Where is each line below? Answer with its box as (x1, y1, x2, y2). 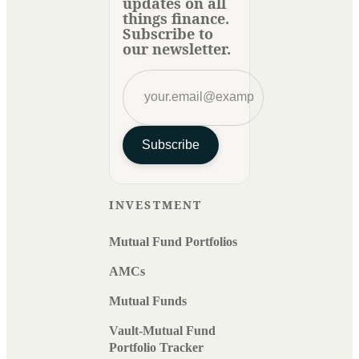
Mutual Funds (109, 293, 187, 308)
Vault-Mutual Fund (109, 323, 216, 337)
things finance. (123, 8, 229, 28)
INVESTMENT (109, 196, 202, 212)
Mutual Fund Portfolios (109, 234, 237, 248)
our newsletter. (123, 38, 231, 58)
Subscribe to (123, 23, 213, 43)
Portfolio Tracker (109, 340, 204, 354)
